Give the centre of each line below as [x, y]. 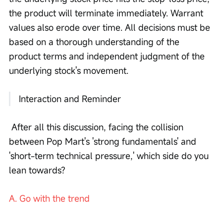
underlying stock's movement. [69, 70]
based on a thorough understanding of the [95, 41]
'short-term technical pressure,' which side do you [110, 155]
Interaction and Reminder [70, 98]
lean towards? [38, 170]
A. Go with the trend [49, 198]
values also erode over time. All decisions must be [111, 27]
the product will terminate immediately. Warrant [107, 13]
